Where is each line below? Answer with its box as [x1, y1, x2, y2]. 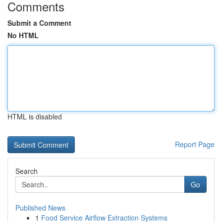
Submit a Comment [7, 18, 71, 28]
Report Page [175, 139, 215, 149]
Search [15, 166, 38, 176]
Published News [15, 203, 65, 213]
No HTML [7, 30, 39, 40]
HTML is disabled [7, 111, 62, 121]
